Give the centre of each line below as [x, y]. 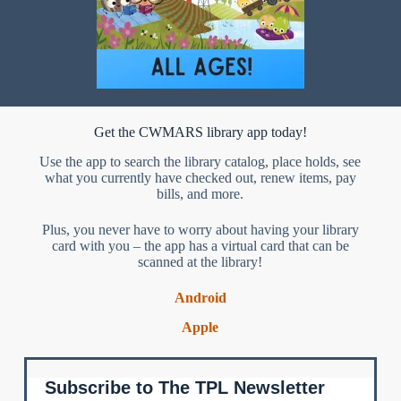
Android [200, 297]
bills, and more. [200, 193]
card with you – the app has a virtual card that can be [200, 245]
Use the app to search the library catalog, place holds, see [200, 161]
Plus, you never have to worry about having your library [200, 229]
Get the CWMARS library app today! [200, 132]
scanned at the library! [200, 261]
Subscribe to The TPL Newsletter [184, 388]
